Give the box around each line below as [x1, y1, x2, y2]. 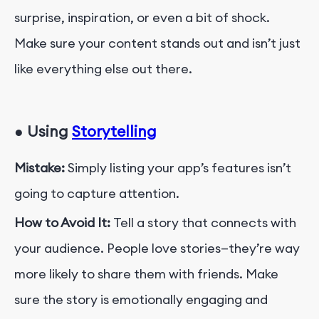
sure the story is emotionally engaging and [14, 291, 268, 308]
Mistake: [14, 159, 65, 176]
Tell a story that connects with [113, 214, 296, 231]
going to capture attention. [14, 184, 179, 202]
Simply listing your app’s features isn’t [65, 159, 291, 176]
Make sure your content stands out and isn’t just [14, 34, 300, 51]
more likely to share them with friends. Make [14, 265, 278, 282]
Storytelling [72, 121, 157, 141]
